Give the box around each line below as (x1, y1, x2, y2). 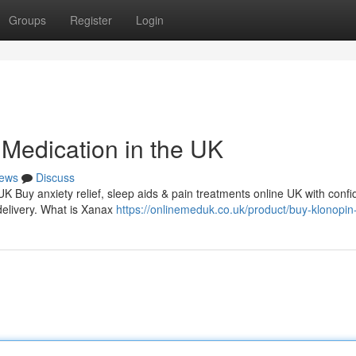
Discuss (36, 169, 75, 185)
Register (70, 12, 112, 28)
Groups (9, 12, 46, 28)
